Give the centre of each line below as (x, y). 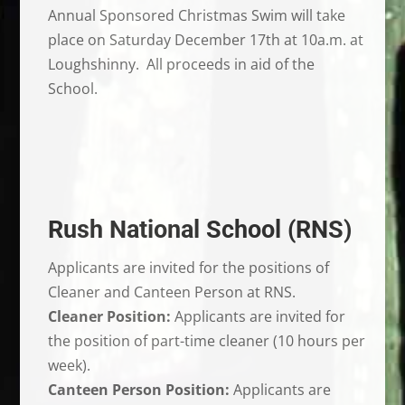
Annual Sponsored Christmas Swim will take (196, 15)
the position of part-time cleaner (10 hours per (206, 340)
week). (69, 365)
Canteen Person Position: (138, 389)
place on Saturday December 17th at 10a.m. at (205, 39)
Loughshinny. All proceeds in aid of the (181, 64)
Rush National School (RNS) (199, 229)
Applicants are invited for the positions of (188, 267)
